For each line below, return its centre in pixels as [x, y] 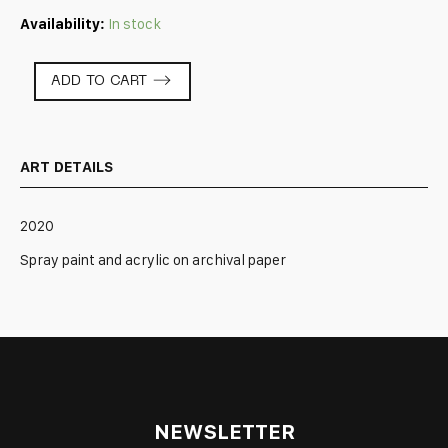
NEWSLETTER [224, 432]
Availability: [62, 24]
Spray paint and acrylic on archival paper [153, 259]
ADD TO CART [99, 82]
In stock [134, 24]
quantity [46, 110]
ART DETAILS [66, 166]
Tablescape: [59, 70]
